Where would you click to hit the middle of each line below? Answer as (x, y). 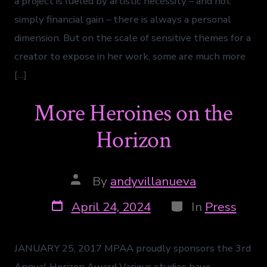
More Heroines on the (133, 114)
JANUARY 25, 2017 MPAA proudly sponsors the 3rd (133, 248)
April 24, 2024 (111, 207)
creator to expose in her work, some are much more (130, 57)
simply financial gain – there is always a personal (123, 20)
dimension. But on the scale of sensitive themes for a (133, 38)
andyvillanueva (153, 181)
